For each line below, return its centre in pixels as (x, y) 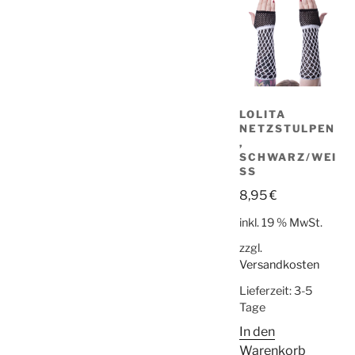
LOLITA (263, 115)
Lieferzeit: (267, 290)
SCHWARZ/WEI (288, 157)
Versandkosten (279, 265)
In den (257, 331)
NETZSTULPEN (288, 129)
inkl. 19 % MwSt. (281, 223)
